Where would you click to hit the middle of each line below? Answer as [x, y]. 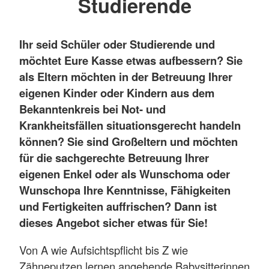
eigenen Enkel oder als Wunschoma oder [125, 174]
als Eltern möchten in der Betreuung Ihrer [126, 77]
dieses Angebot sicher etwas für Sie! [115, 223]
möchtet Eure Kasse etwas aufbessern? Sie [131, 61]
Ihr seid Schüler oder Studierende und [117, 44]
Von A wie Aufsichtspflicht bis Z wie [104, 249]
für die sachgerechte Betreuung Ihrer [114, 158]
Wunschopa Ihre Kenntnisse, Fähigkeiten [125, 190]
